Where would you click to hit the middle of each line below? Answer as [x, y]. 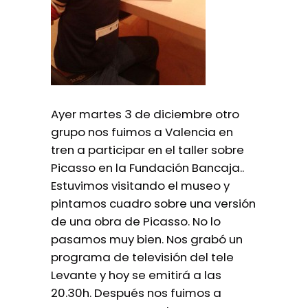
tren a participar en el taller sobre [147, 150]
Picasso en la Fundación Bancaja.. [147, 168]
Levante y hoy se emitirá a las [136, 275]
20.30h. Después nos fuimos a [136, 293]
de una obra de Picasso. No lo [136, 221]
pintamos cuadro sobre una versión [153, 203]
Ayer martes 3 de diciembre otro [145, 114]
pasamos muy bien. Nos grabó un [147, 239]
